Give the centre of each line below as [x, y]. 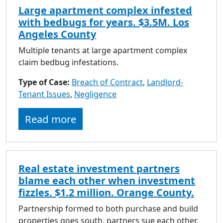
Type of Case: [45, 82]
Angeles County [57, 34]
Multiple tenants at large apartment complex [103, 50]
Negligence [95, 94]
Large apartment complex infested [105, 10]
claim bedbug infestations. [68, 62]
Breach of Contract [107, 82]
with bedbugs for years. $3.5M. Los [104, 22]
